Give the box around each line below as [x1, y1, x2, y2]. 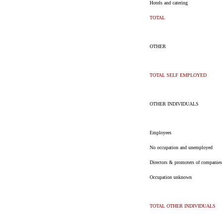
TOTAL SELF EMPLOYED [149, 72, 207, 78]
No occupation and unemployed [149, 145, 213, 150]
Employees [149, 130, 171, 135]
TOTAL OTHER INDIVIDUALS [149, 203, 216, 209]
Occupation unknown [149, 174, 192, 180]
